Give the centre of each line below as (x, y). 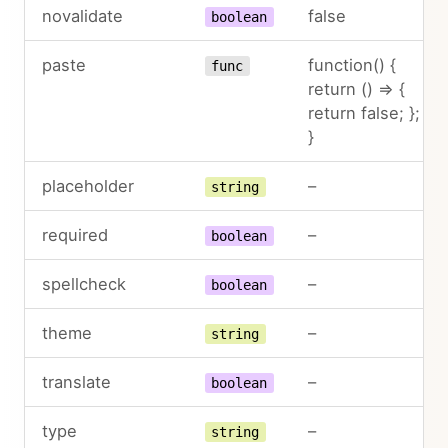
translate (76, 381)
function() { (351, 64)
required (74, 234)
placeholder (87, 185)
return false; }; (363, 112)
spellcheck (83, 283)
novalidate (82, 15)
